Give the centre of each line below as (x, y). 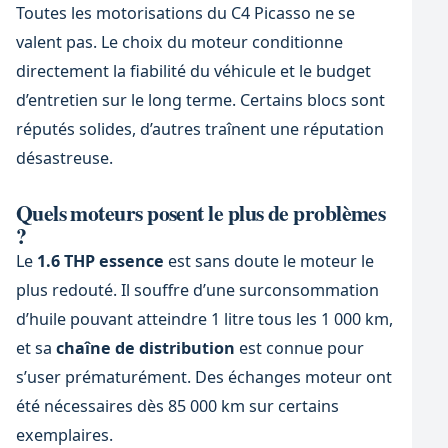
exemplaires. (64, 434)
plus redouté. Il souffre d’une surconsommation (197, 289)
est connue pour (299, 347)
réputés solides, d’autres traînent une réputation (199, 128)
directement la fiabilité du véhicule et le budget (193, 70)
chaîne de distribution (145, 347)
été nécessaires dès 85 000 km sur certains (177, 405)
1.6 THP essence (100, 260)
